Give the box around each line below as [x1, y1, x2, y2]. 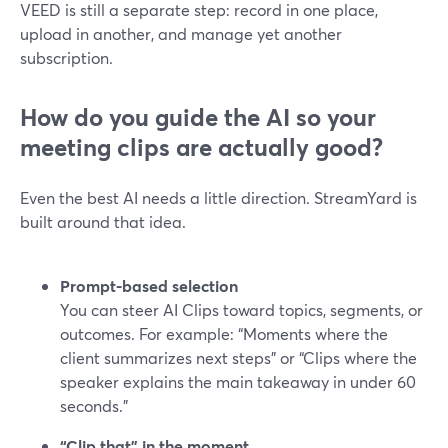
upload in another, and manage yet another [20, 23, 342, 44]
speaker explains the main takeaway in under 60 [60, 371, 416, 392]
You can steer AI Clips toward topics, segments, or [60, 299, 423, 320]
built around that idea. [20, 211, 186, 232]
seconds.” [60, 395, 128, 416]
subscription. [20, 47, 113, 68]
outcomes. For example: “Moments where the [60, 323, 388, 344]
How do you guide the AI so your [20, 101, 376, 133]
